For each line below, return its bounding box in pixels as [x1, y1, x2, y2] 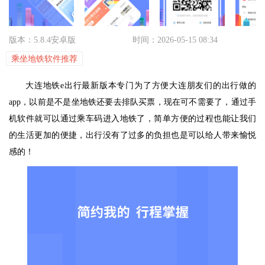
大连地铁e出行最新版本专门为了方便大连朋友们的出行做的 [25, 81, 256, 90]
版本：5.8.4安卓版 [9, 35, 76, 44]
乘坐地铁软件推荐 [11, 54, 77, 63]
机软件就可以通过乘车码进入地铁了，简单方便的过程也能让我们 [9, 114, 256, 123]
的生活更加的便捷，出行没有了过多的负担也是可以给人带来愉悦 [9, 131, 256, 140]
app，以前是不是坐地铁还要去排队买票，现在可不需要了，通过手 [9, 98, 256, 106]
